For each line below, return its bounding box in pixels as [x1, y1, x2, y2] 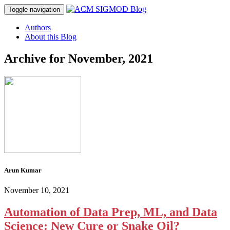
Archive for [4, 51, 68, 65]
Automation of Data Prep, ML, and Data [4, 205, 217, 219]
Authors [25, 23, 51, 32]
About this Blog [25, 32, 76, 41]
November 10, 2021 [4, 186, 69, 195]
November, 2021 [68, 51, 153, 65]
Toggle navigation [8, 6, 60, 13]
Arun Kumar [4, 166, 42, 174]
